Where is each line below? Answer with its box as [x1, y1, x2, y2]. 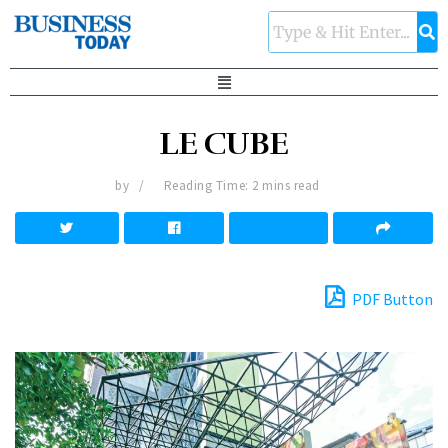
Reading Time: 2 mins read [163, 177, 320, 195]
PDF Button [349, 289, 433, 310]
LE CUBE [159, 124, 289, 164]
